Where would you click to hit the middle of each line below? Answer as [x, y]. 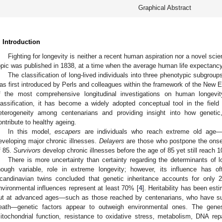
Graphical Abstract [165, 7]
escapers [68, 131]
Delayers [111, 141]
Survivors [27, 150]
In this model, [31, 131]
